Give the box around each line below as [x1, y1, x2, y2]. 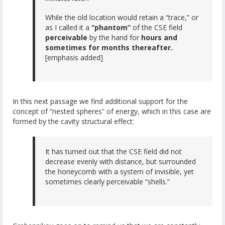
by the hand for [87, 32, 141, 42]
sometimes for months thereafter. [45, 42, 173, 52]
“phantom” [89, 22, 133, 32]
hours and [141, 32, 177, 42]
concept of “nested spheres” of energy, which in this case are [13, 106, 211, 117]
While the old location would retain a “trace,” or [45, 12, 198, 22]
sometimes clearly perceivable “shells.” [45, 177, 170, 187]
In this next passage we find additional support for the [13, 96, 188, 106]
